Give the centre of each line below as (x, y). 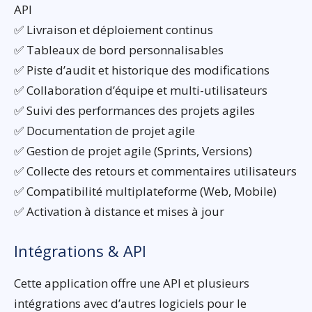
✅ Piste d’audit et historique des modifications (142, 70)
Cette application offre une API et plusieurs (132, 283)
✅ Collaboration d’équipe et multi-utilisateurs (141, 90)
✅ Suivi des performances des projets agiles (134, 110)
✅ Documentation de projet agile (104, 130)
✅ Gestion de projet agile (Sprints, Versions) (133, 150)
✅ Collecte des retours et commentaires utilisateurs (155, 171)
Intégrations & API (80, 250)
